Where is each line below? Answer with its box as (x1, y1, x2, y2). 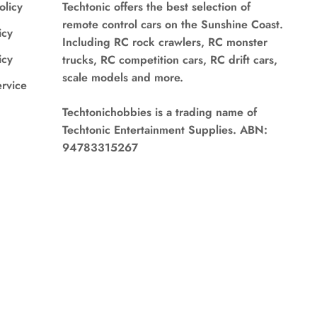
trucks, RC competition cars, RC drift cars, (62, 52, 277, 69)
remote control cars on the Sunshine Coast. (62, 16, 283, 33)
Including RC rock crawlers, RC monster (62, 34, 267, 51)
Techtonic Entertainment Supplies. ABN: (62, 122, 267, 139)
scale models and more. (62, 69, 183, 86)
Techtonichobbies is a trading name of (62, 104, 257, 121)
